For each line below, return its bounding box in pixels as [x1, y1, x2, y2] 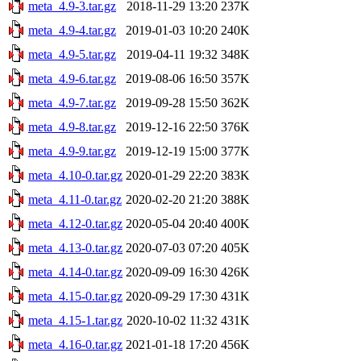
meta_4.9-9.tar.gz [28, 143, 116, 158]
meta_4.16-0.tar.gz [28, 337, 122, 351]
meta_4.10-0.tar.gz [28, 168, 122, 182]
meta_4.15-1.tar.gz [28, 313, 122, 327]
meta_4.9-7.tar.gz [28, 95, 116, 110]
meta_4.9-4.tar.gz [28, 23, 116, 37]
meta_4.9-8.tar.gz [28, 119, 116, 134]
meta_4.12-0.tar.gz [28, 216, 122, 230]
